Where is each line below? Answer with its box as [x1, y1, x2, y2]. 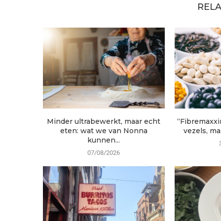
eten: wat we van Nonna [60, 126, 147, 136]
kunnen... [87, 136, 120, 145]
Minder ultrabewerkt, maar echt [47, 117, 161, 126]
